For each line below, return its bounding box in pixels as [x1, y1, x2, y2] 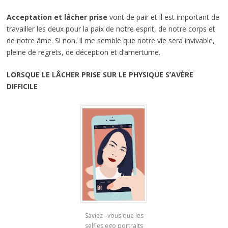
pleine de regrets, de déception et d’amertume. [6, 47, 160, 58]
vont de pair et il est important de [109, 12, 219, 22]
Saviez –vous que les [84, 211, 144, 220]
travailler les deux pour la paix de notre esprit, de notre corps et [6, 24, 215, 34]
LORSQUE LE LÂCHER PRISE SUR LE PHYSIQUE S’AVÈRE [6, 70, 193, 80]
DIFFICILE [6, 81, 38, 92]
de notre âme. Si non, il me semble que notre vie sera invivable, [6, 36, 215, 46]
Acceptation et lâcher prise [6, 12, 109, 22]
